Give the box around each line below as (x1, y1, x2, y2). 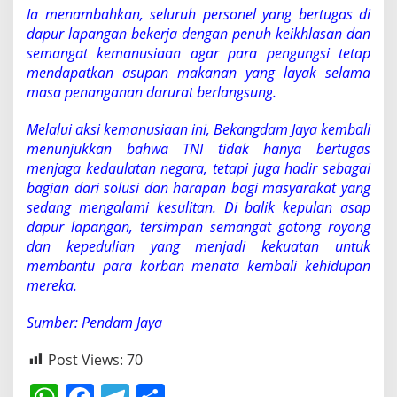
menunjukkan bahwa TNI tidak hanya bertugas (27, 138, 370, 159)
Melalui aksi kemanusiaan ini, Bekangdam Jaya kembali (27, 119, 370, 139)
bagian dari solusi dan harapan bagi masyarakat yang (27, 177, 370, 198)
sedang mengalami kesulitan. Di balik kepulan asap (27, 197, 370, 217)
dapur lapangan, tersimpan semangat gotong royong (27, 216, 370, 237)
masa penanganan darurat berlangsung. (27, 82, 276, 102)
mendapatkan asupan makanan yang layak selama (27, 62, 370, 82)
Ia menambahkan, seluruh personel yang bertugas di (27, 4, 370, 24)
